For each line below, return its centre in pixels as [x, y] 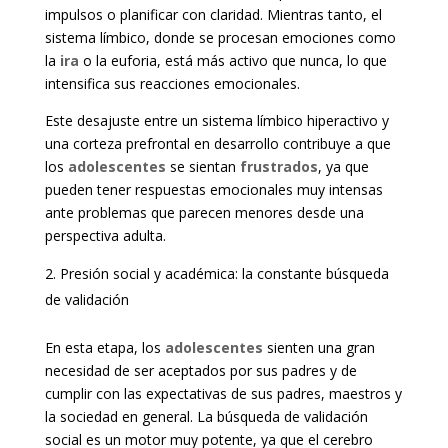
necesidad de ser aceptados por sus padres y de [200, 371]
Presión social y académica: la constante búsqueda [224, 274]
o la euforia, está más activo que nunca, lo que [232, 61]
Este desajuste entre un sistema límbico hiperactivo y [216, 121]
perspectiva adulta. [105, 236]
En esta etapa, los [104, 348]
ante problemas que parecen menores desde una [204, 213]
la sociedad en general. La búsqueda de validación [206, 417]
